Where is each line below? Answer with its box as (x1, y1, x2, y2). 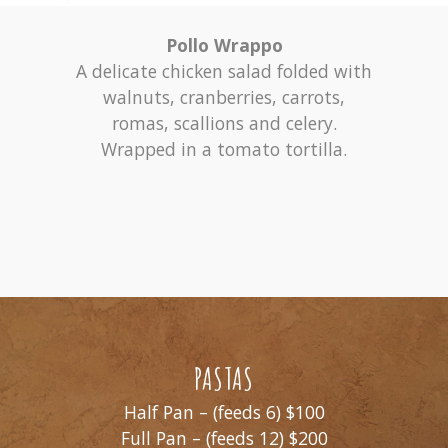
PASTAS (194, 360, 254, 398)
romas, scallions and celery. (111, 111, 337, 136)
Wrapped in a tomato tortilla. (101, 137, 347, 162)
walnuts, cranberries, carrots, (103, 85, 345, 110)
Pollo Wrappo (165, 33, 283, 58)
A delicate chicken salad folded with (76, 59, 372, 84)
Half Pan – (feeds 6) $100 (123, 400, 325, 425)
